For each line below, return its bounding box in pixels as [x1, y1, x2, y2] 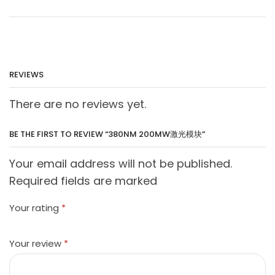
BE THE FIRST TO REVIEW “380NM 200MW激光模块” [9, 128, 205, 140]
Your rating [9, 201, 61, 215]
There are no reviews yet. [9, 96, 146, 112]
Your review [9, 236, 64, 250]
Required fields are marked [9, 172, 157, 188]
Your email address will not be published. [9, 155, 232, 171]
